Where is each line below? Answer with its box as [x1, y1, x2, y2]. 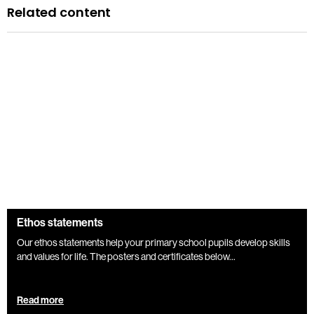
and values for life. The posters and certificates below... [17, 251, 235, 263]
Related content [7, 3, 111, 21]
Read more [17, 294, 64, 307]
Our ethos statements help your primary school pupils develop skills [17, 237, 290, 249]
